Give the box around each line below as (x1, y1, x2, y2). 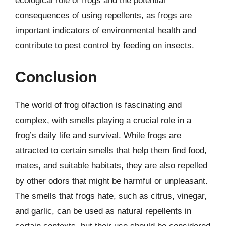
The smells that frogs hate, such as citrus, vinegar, (15, 191, 207, 201)
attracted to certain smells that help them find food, (15, 145, 207, 155)
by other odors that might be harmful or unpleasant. (15, 176, 208, 186)
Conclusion (15, 68, 97, 85)
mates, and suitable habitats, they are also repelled (15, 160, 207, 171)
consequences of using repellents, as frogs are (15, 11, 192, 20)
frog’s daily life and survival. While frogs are (15, 130, 181, 140)
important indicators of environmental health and (15, 26, 196, 35)
